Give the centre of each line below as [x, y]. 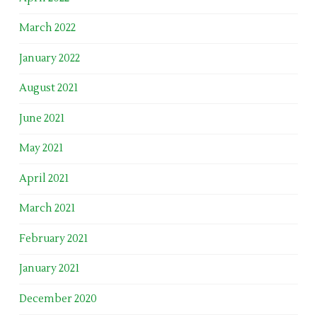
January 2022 [49, 58]
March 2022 [47, 28]
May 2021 [41, 149]
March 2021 [47, 209]
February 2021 [53, 238]
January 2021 [49, 269]
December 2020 [58, 299]
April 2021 [44, 178]
